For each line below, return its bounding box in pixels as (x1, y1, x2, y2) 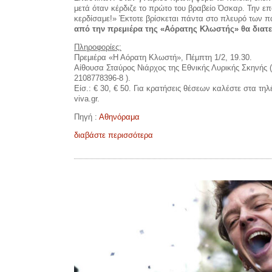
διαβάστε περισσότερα (74, 130, 153, 140)
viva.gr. (74, 93, 100, 103)
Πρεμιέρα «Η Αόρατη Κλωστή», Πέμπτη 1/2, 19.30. (74, 52, 252, 62)
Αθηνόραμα (99, 112, 140, 121)
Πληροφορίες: (74, 42, 121, 52)
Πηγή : (74, 112, 99, 121)
